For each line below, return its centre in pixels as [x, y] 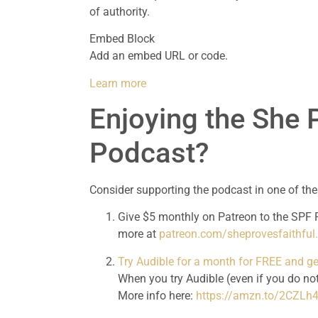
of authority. [120, 11]
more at [139, 234]
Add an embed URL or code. [159, 56]
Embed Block [122, 39]
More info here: [157, 295]
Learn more [118, 83]
